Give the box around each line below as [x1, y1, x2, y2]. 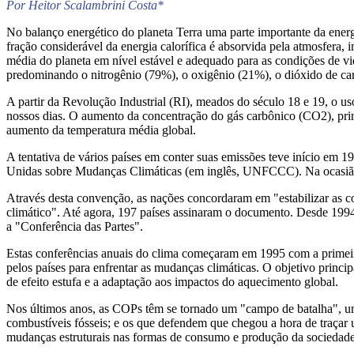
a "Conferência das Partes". [6, 220, 143, 234]
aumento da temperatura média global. [6, 123, 196, 137]
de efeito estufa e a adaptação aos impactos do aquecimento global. [6, 275, 338, 289]
